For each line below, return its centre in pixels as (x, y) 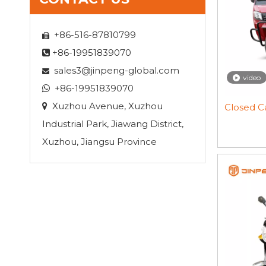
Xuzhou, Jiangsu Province (99, 142)
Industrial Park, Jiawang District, (113, 124)
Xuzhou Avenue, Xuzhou (107, 106)
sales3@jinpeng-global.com (117, 70)
